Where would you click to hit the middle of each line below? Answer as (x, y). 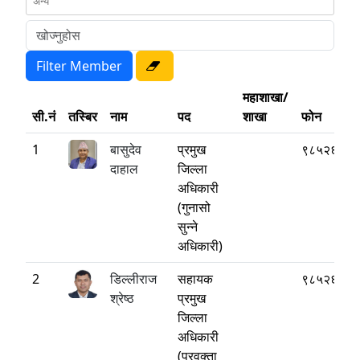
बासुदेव (126, 149)
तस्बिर (83, 117)
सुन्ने (188, 227)
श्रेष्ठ (122, 298)
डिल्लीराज (133, 279)
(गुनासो (194, 207)
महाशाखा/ (266, 97)
